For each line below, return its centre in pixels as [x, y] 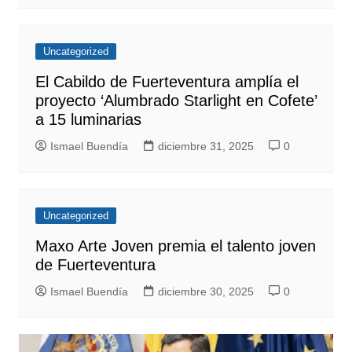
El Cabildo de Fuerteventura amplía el [167, 82]
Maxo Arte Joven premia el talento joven [175, 246]
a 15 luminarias [88, 120]
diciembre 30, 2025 [205, 292]
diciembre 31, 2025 [205, 147]
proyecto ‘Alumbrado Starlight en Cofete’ [176, 101]
